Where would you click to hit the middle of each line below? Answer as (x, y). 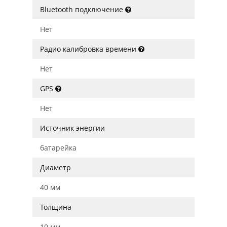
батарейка (58, 148)
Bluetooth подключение (83, 9)
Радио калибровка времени (89, 49)
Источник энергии (72, 128)
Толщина (56, 207)
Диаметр (55, 167)
